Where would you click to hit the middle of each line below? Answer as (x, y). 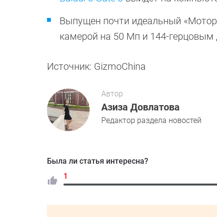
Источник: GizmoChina (96, 67)
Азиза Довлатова (140, 107)
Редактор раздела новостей (151, 121)
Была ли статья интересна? (98, 161)
